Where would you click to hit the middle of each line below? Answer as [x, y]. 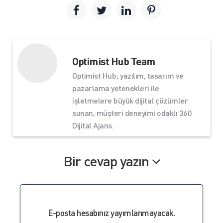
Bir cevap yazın [107, 161]
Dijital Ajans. [93, 125]
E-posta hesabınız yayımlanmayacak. [111, 213]
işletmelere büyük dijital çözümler [130, 100]
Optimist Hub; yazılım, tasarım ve [128, 75]
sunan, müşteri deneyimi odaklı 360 [132, 113]
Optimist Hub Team [114, 61]
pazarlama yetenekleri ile [116, 88]
